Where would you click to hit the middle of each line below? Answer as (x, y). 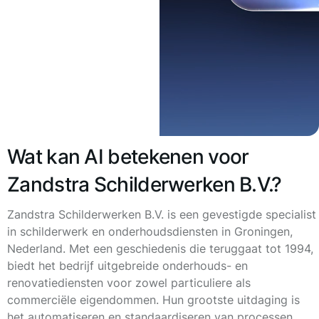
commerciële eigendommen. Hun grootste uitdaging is (153, 300)
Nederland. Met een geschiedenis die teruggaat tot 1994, (160, 249)
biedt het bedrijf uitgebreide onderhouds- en (127, 266)
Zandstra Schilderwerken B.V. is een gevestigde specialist (162, 214)
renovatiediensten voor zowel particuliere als (129, 283)
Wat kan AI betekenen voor (128, 157)
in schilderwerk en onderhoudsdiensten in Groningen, (150, 231)
